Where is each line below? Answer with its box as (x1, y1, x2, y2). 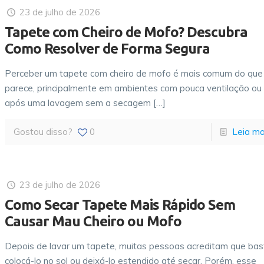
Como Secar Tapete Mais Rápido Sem (5, 197, 236, 213)
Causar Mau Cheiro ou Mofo (5, 213, 182, 229)
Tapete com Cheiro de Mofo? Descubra (5, 24, 248, 40)
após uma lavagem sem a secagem (5, 97, 151, 108)
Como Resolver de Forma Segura (5, 41, 210, 57)
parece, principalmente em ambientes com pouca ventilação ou (5, 82, 262, 94)
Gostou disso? (14, 126, 73, 137)
